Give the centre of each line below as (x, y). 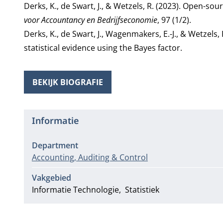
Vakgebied (51, 178)
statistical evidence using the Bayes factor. (103, 48)
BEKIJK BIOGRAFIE (67, 82)
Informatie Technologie (75, 190)
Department (55, 145)
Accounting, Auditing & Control (90, 157)
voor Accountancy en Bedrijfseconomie (90, 20)
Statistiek (142, 190)
